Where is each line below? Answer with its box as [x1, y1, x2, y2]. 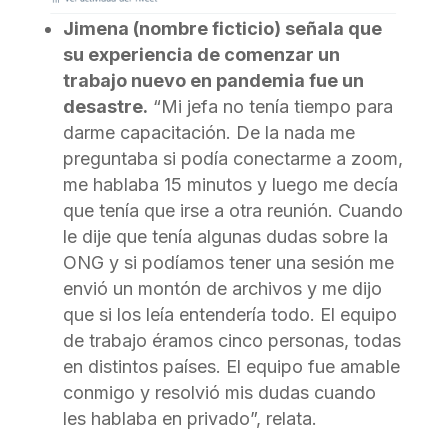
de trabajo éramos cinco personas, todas [62, 329, 401, 351]
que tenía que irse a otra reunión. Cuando [62, 199, 403, 221]
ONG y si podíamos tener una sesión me [62, 251, 394, 273]
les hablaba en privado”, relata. [62, 407, 317, 429]
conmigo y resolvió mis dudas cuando [62, 381, 376, 403]
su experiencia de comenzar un [62, 43, 340, 65]
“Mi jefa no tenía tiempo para [147, 95, 393, 117]
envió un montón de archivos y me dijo [62, 277, 382, 299]
